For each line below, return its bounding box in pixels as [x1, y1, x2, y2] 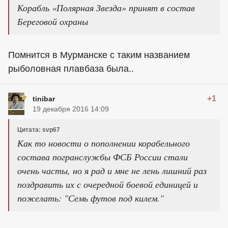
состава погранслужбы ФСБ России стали [17, 151, 188, 163]
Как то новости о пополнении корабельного [17, 137, 190, 149]
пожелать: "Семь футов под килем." [17, 192, 164, 204]
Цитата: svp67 [17, 126, 60, 133]
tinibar [33, 95, 55, 103]
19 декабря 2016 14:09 [33, 105, 109, 113]
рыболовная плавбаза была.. [8, 64, 134, 74]
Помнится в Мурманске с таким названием [8, 50, 190, 60]
